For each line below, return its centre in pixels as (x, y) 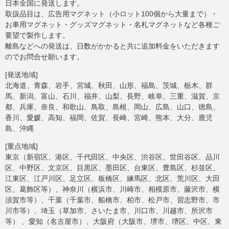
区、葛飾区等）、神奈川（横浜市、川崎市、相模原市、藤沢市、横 (112, 189)
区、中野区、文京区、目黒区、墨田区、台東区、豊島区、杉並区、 (112, 168)
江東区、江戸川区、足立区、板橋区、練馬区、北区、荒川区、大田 (112, 179)
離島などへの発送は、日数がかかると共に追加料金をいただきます (112, 46)
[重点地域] (21, 146)
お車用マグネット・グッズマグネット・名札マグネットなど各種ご (112, 25)
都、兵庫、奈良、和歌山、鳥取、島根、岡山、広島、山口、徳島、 (112, 107)
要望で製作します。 (37, 36)
